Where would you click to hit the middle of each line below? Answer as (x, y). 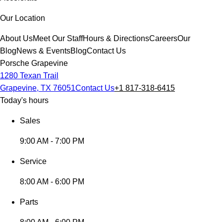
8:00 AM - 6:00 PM (52, 182)
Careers (163, 38)
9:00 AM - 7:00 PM (52, 141)
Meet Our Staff (58, 38)
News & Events (43, 51)
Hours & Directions (116, 38)
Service (33, 161)
